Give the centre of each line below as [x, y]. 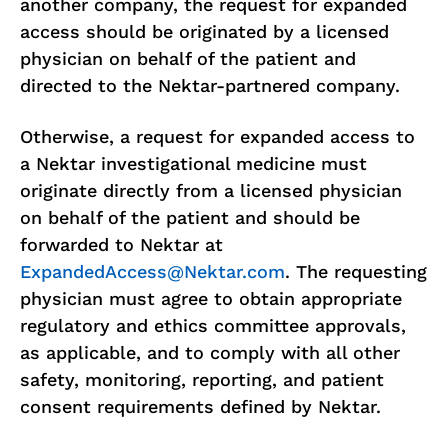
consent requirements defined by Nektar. [200, 406]
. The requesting [356, 271]
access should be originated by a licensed [204, 31]
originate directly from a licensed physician [211, 190]
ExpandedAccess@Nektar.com [152, 271]
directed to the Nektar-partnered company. [210, 85]
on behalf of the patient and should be [190, 217]
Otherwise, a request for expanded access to [217, 136]
